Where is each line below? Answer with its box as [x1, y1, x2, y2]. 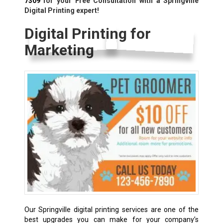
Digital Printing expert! [24, 6, 99, 14]
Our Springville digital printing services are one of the [24, 206, 199, 214]
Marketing [24, 41, 94, 59]
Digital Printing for [24, 24, 151, 42]
